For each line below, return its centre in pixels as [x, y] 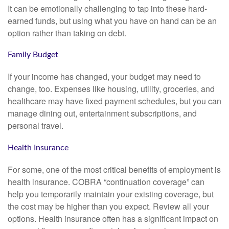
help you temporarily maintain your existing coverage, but [111, 194]
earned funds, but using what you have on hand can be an [112, 20]
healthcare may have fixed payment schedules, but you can [114, 101]
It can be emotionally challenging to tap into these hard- [107, 8]
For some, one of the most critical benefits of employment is [114, 169]
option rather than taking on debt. [67, 33]
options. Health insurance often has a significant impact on [113, 218]
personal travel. [36, 126]
